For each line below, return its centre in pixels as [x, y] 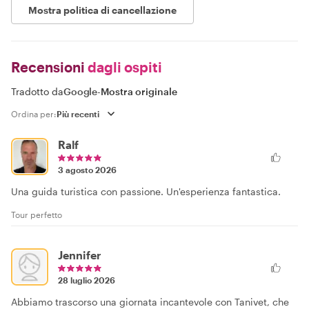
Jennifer [80, 255]
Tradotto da [37, 91]
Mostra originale [139, 91]
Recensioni [48, 67]
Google [81, 91]
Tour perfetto [37, 215]
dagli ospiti [123, 67]
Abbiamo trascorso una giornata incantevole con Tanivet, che [150, 302]
